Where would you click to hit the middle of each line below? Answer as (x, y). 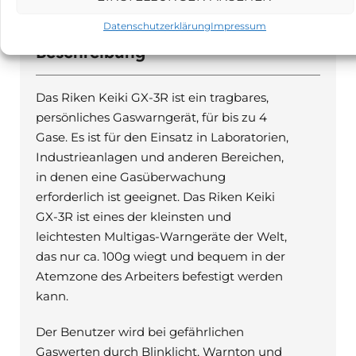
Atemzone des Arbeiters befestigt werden (159, 276)
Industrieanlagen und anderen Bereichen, (160, 157)
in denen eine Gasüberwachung (131, 176)
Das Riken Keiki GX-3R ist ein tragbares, (152, 97)
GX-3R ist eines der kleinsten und (133, 216)
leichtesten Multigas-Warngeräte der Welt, (161, 236)
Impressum (238, 26)
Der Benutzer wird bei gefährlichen (140, 331)
